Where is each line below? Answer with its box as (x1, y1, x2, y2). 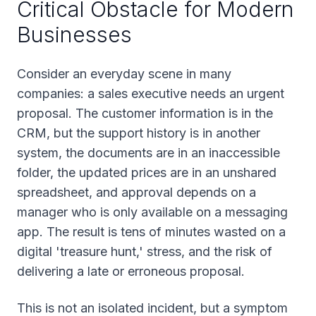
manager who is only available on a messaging (17, 205, 288, 219)
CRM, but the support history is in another (17, 126, 260, 140)
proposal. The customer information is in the (17, 106, 273, 121)
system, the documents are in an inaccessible (17, 145, 280, 160)
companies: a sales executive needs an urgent (17, 86, 284, 101)
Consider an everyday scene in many (17, 66, 231, 81)
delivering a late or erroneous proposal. (17, 264, 245, 279)
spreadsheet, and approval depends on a (17, 185, 256, 200)
